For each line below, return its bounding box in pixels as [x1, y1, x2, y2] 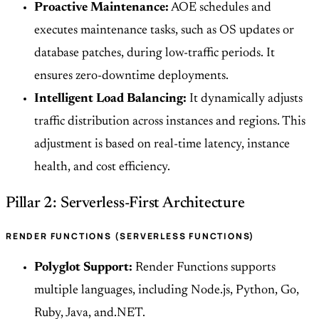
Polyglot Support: [34, 261, 132, 275]
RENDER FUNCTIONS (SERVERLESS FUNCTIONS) [6, 230, 256, 243]
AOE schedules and [169, 1, 271, 15]
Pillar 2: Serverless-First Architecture [6, 196, 245, 212]
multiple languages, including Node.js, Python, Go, [34, 284, 299, 298]
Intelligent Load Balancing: [34, 93, 187, 106]
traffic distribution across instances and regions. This [34, 115, 305, 129]
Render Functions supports [132, 261, 276, 275]
